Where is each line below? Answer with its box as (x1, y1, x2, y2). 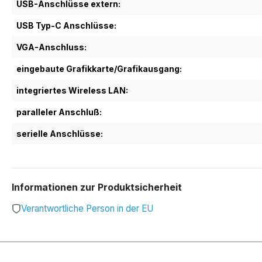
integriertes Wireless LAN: (16, 85, 128, 95)
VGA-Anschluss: (16, 42, 87, 52)
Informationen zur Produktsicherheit (12, 181, 182, 193)
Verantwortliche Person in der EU (21, 202, 153, 214)
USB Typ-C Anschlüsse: (16, 20, 116, 30)
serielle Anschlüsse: (16, 129, 103, 139)
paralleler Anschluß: (16, 107, 102, 117)
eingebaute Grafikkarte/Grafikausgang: (16, 64, 182, 74)
